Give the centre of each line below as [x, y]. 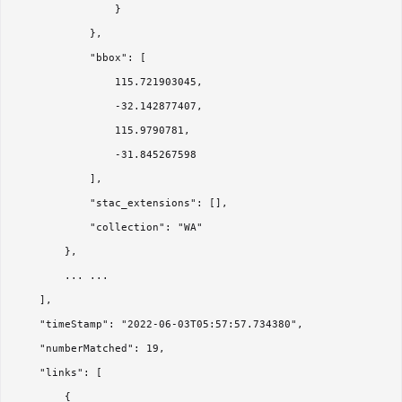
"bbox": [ [80, 58]
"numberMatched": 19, [90, 349]
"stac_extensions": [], [121, 204]
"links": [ [58, 373]
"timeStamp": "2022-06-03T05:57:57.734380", [159, 325]
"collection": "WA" [109, 228]
